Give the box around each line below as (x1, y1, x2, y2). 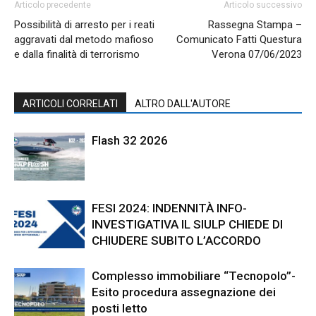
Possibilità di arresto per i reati (14, 18, 154, 31)
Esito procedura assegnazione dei (92, 284, 276, 299)
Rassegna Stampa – (208, 18, 302, 31)
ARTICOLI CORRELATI (23, 97, 118, 109)
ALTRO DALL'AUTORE (135, 97, 231, 109)
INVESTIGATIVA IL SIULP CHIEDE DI (92, 217, 283, 231)
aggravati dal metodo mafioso (14, 32, 154, 46)
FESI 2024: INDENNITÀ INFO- (92, 200, 247, 215)
